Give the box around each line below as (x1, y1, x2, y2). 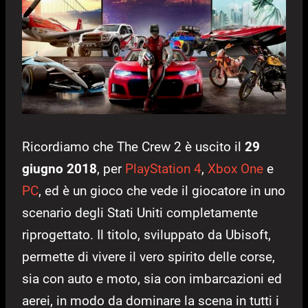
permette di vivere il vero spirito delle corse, (22, 248, 275, 265)
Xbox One (208, 160, 263, 177)
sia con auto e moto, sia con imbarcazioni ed (22, 270, 282, 287)
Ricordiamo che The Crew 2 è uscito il (22, 138, 245, 155)
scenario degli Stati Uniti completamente (22, 204, 258, 221)
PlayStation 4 (125, 160, 201, 177)
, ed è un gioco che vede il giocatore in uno (38, 182, 285, 199)
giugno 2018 (22, 160, 97, 177)
